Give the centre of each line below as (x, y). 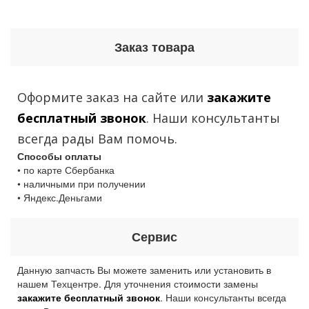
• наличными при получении (81, 183)
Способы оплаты (59, 156)
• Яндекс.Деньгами (60, 197)
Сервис (154, 237)
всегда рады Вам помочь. (97, 139)
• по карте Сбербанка (66, 170)
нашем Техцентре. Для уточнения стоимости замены (138, 283)
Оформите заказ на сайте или (112, 97)
